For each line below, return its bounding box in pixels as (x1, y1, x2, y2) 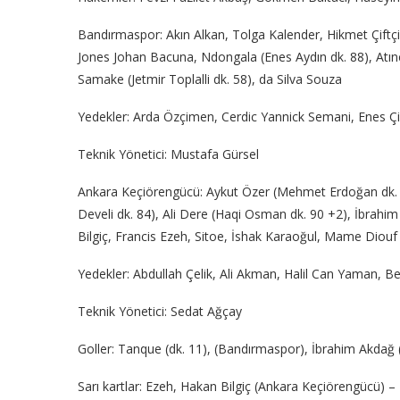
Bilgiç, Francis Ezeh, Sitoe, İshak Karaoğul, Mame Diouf (78, 228, 397, 246)
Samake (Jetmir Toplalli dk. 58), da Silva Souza (78, 71, 342, 88)
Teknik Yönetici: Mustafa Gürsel (78, 146, 259, 163)
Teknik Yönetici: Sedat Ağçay (78, 303, 242, 321)
